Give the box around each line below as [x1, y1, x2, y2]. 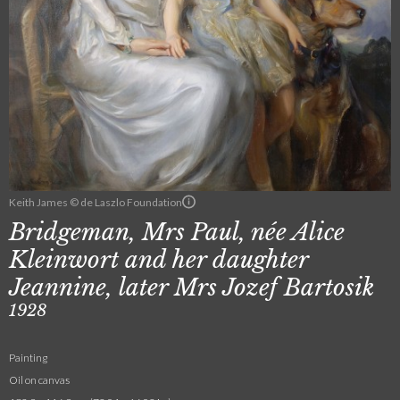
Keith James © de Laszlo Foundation [9, 195, 182, 209]
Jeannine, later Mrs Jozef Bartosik [9, 273, 374, 303]
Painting [9, 351, 47, 365]
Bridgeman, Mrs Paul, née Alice [9, 218, 345, 247]
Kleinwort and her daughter [9, 246, 308, 275]
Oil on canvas [9, 373, 70, 387]
